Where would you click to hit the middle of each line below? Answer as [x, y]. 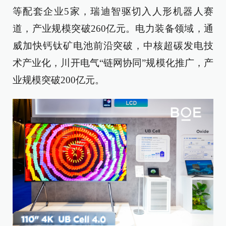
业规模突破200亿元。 [59, 80]
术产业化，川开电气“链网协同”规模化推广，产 [113, 63]
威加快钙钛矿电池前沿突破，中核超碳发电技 [113, 46]
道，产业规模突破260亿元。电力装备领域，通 [113, 29]
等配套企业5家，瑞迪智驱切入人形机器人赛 [113, 12]
